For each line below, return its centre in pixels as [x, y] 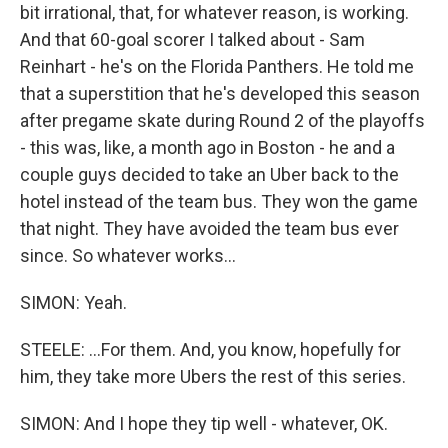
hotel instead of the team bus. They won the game [219, 201]
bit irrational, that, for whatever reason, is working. [214, 12]
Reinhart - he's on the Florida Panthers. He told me [217, 66]
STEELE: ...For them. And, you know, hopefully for [210, 349]
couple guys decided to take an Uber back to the [209, 174]
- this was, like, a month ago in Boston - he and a [207, 147]
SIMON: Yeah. [73, 302]
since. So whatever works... [128, 255]
